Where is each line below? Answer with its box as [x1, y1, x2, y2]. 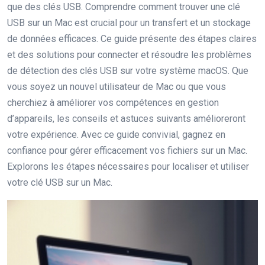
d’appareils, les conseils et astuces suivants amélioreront [7, 113, 245, 124]
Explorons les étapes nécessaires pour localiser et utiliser [7, 161, 249, 172]
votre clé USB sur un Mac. [7, 177, 112, 188]
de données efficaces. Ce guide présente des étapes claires [7, 33, 257, 44]
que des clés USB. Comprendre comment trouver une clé [7, 1, 240, 12]
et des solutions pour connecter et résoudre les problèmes [7, 49, 251, 60]
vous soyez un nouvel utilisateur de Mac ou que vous [7, 81, 226, 92]
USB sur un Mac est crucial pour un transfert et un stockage [7, 17, 251, 28]
